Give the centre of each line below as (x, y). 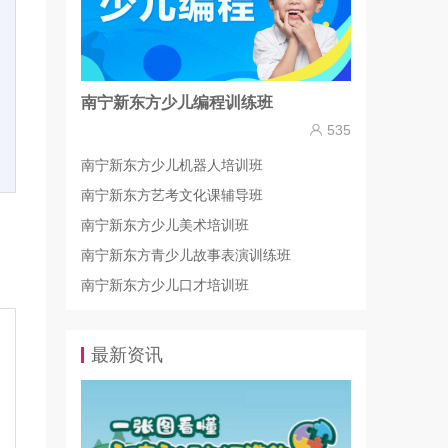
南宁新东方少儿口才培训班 (165, 284)
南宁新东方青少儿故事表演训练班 (186, 254)
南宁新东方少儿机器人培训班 (172, 164)
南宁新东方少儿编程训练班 (177, 102)
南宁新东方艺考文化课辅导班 (172, 194)
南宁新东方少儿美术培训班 (165, 224)
